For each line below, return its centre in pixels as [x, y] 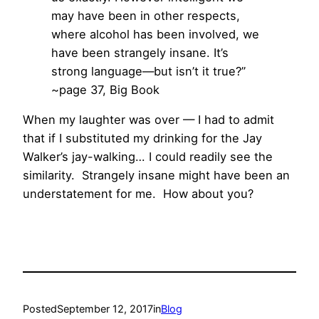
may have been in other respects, [146, 15]
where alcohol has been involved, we [155, 34]
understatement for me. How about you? [138, 193]
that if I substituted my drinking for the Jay [142, 138]
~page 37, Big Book [105, 89]
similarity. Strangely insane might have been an [156, 175]
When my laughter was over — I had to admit [148, 119]
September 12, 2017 [105, 308]
